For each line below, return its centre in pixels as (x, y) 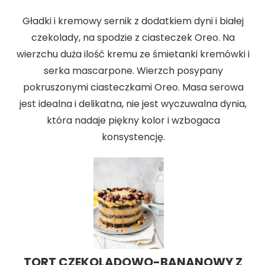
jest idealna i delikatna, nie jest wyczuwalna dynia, (133, 104)
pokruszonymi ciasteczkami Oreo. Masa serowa (133, 88)
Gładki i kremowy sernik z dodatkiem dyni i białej (133, 21)
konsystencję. (133, 137)
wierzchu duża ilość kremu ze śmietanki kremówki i (133, 54)
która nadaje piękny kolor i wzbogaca (133, 121)
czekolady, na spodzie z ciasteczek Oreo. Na (133, 38)
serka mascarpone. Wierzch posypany (133, 71)
